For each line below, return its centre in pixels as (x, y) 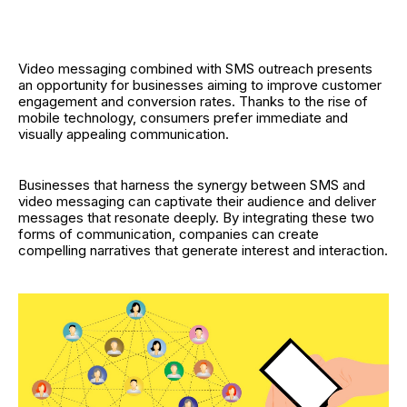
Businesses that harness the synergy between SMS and (192, 185)
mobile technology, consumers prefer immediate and (183, 118)
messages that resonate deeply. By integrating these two (196, 218)
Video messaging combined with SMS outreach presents (195, 69)
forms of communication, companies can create (169, 234)
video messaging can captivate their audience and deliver (197, 201)
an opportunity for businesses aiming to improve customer (200, 85)
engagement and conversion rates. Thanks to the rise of (193, 101)
